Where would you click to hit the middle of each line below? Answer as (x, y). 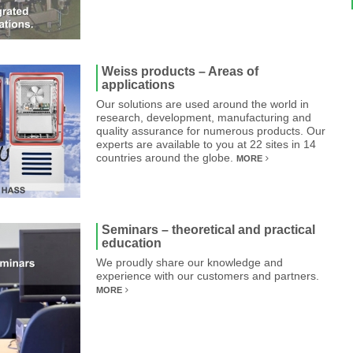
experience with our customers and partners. (208, 276)
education (132, 243)
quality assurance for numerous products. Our (211, 131)
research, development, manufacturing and (204, 117)
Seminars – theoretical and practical (208, 230)
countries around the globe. (166, 158)
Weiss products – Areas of (180, 71)
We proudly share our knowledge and (190, 262)
